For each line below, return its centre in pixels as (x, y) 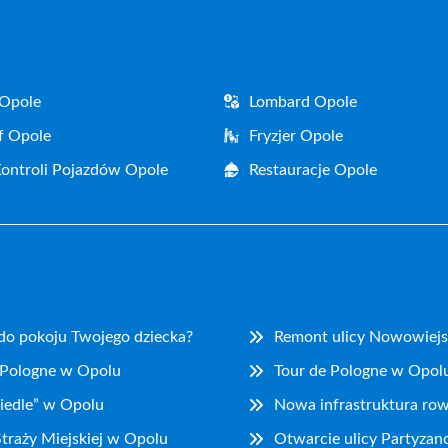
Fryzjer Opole (296, 135)
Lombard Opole (303, 101)
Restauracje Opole (313, 169)
